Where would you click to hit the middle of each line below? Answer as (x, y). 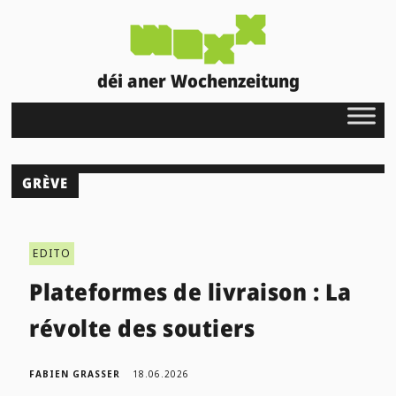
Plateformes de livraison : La (190, 291)
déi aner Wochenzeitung (198, 80)
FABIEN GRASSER (75, 373)
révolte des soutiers (142, 327)
